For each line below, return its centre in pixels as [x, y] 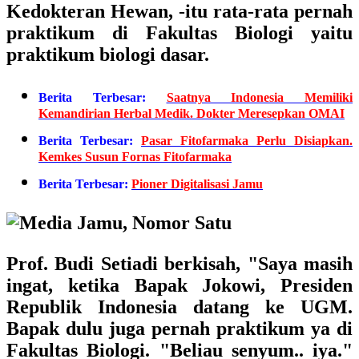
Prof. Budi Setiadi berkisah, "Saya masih [179, 264]
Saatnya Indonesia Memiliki [259, 97]
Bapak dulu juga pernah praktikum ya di [179, 329]
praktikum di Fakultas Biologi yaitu [179, 33]
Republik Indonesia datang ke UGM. [179, 307]
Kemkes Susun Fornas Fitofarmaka [135, 160]
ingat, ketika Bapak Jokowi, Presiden [179, 285]
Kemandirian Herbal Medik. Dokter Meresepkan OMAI [192, 117]
